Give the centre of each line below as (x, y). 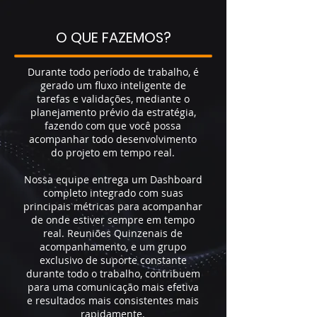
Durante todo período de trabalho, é (113, 72)
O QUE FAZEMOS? (113, 38)
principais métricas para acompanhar (113, 206)
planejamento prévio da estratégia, (113, 112)
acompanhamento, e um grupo (113, 247)
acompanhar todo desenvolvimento (113, 139)
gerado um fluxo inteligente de (113, 85)
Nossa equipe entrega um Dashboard (113, 179)
